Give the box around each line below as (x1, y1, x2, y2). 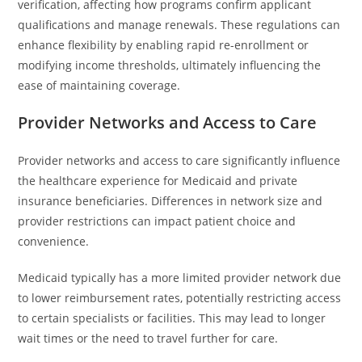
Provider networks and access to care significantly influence (18, 153, 341, 168)
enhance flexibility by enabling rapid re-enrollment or (18, 37, 309, 53)
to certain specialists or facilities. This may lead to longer (18, 310, 326, 326)
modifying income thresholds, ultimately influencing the (18, 57, 322, 73)
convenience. (18, 234, 90, 249)
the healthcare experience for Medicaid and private (18, 173, 298, 188)
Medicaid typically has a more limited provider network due (18, 270, 342, 285)
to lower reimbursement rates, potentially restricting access (18, 290, 342, 305)
